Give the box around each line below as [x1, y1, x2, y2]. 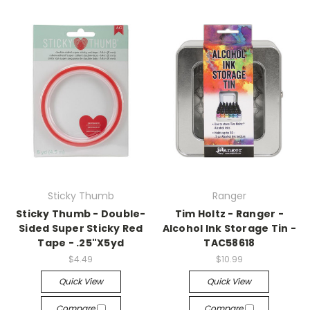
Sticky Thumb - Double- [16, 207, 146, 221]
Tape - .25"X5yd [37, 236, 125, 250]
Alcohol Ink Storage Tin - [162, 221, 296, 235]
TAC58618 [203, 236, 255, 250]
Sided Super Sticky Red [19, 221, 143, 235]
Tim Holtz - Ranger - [174, 207, 284, 221]
